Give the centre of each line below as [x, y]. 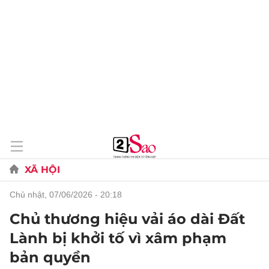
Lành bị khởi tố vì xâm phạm [118, 238]
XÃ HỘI [42, 170]
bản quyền [50, 257]
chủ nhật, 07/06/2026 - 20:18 [69, 195]
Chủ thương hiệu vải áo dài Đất [127, 219]
